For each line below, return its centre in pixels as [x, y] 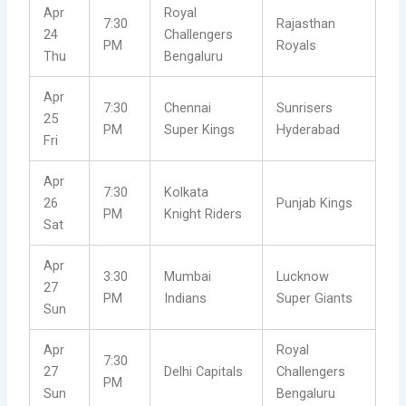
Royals [297, 46]
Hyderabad [309, 130]
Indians [186, 299]
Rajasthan [306, 24]
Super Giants [315, 299]
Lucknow [303, 277]
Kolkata [187, 193]
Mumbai [188, 277]
